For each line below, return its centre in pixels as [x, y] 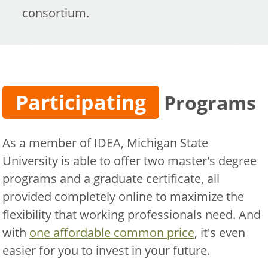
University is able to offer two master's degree [130, 161]
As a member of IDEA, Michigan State [105, 143]
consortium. [55, 13]
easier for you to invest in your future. [106, 250]
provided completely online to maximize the [123, 197]
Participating [80, 102]
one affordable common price [112, 232]
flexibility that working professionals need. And [132, 214]
